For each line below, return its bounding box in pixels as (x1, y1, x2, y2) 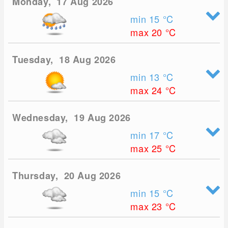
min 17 (130, 128, 163, 142)
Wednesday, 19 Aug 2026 (12, 111, 131, 125)
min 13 (130, 70, 163, 84)
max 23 (130, 199, 165, 213)
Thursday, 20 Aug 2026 (12, 169, 121, 183)
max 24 (130, 83, 165, 97)
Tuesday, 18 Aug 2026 (12, 53, 116, 67)
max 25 (130, 141, 165, 155)
